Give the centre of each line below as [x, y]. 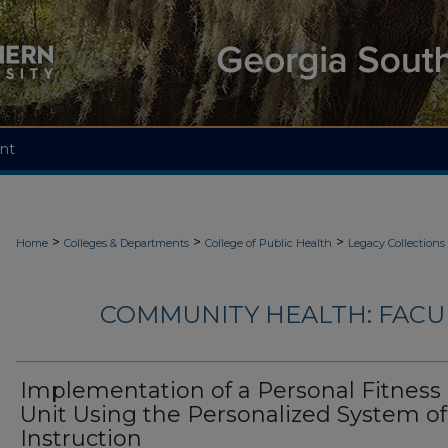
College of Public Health [268, 243]
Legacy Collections [396, 243]
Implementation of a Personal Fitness [230, 391]
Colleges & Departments [126, 243]
